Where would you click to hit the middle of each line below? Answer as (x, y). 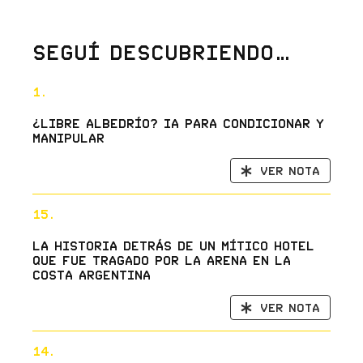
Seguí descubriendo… (162, 53)
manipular (68, 138)
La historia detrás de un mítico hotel (173, 246)
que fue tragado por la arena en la (161, 261)
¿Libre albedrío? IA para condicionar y (178, 124)
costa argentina (91, 275)
